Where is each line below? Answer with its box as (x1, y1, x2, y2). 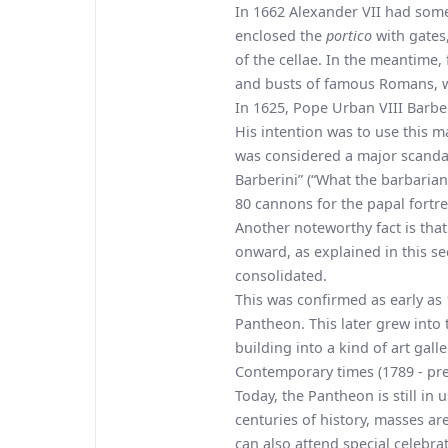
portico (326, 26, 372, 45)
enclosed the (235, 26, 326, 45)
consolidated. (235, 266, 327, 285)
